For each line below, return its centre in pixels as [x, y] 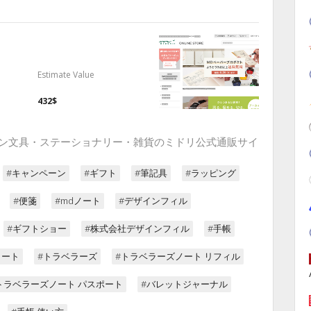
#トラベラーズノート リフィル [178, 256]
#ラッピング [211, 173]
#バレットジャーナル [184, 284]
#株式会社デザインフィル [137, 228]
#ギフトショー [37, 228]
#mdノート [78, 200]
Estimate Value [66, 74]
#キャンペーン [36, 173]
